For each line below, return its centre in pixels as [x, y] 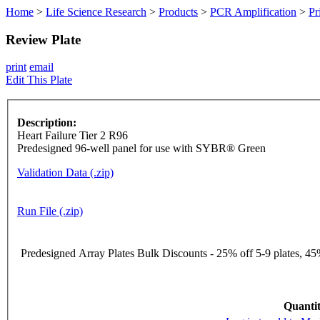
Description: [47, 123]
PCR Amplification [253, 12]
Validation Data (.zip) [65, 173]
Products [178, 12]
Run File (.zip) [50, 211]
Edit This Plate [39, 80]
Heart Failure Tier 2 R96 [72, 136]
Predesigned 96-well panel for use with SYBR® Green [141, 149]
